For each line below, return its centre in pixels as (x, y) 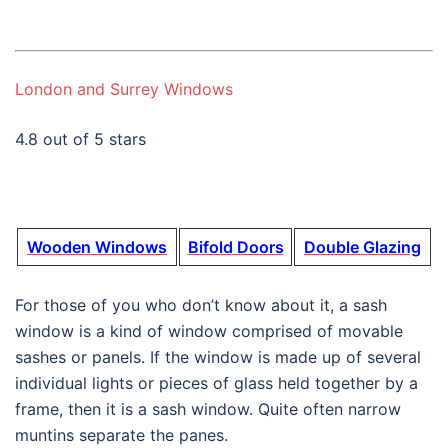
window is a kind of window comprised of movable (209, 330)
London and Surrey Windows (124, 88)
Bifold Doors (235, 246)
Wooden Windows (97, 246)
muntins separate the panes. (121, 434)
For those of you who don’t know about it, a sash (201, 304)
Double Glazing (362, 246)
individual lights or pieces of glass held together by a (216, 382)
